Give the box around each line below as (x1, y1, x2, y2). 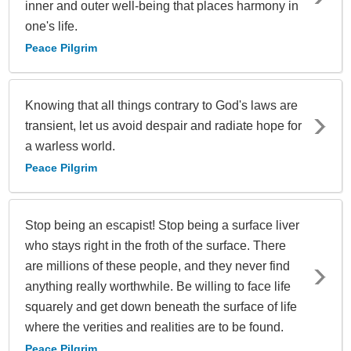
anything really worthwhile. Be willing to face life (25, 280, 291, 294)
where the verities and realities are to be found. (25, 320, 284, 335)
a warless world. (25, 139, 115, 154)
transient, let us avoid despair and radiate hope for (25, 119, 302, 133)
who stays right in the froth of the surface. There (25, 239, 286, 253)
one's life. (25, 20, 78, 34)
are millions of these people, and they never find (25, 259, 290, 273)
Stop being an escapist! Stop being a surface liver (25, 219, 299, 233)
